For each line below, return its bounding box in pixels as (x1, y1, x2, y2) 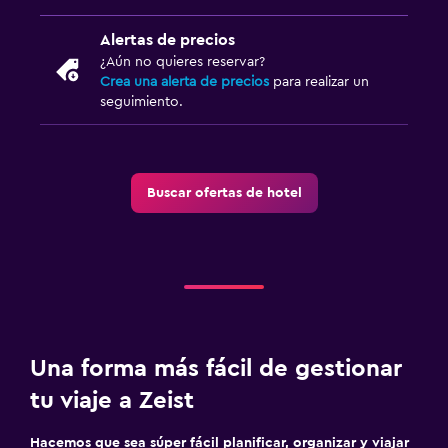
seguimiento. (100, 94, 183, 109)
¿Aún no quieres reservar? (100, 54, 265, 69)
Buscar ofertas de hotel (146, 185, 302, 200)
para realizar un (269, 74, 369, 89)
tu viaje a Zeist (30, 388, 194, 413)
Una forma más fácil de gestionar (30, 356, 402, 381)
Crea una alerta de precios (100, 74, 269, 89)
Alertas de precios (100, 31, 235, 48)
